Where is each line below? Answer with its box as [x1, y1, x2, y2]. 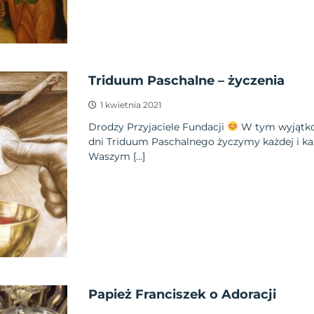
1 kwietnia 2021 [100, 99, 161, 110]
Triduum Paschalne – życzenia [88, 72, 285, 88]
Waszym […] [88, 149, 145, 163]
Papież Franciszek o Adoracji [88, 286, 276, 302]
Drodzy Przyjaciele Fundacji [88, 120, 227, 133]
